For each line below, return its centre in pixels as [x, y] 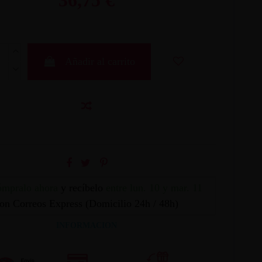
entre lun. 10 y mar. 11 [154, 187]
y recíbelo [82, 187]
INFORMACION [87, 225]
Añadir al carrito [100, 61]
